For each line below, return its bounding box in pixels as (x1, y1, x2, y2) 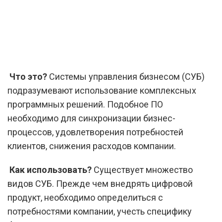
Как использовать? (9, 165, 92, 175)
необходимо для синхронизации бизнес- (7, 113, 175, 123)
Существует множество (92, 165, 193, 175)
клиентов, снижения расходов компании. (7, 141, 176, 151)
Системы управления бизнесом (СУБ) (47, 71, 205, 82)
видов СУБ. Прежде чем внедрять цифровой (7, 178, 193, 189)
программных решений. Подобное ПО (7, 99, 163, 110)
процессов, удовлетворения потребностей (7, 127, 183, 137)
